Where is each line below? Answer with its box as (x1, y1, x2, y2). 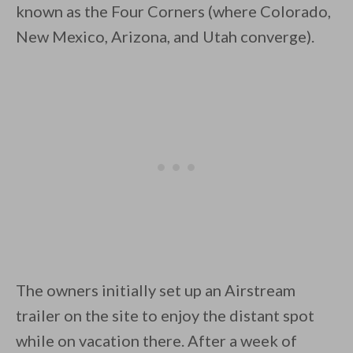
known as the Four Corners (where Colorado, (16, 2, 331, 21)
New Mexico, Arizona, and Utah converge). (16, 27, 318, 46)
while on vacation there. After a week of (16, 331, 297, 351)
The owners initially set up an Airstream (16, 281, 295, 300)
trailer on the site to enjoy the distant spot (16, 306, 314, 325)
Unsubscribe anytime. (162, 138, 309, 158)
